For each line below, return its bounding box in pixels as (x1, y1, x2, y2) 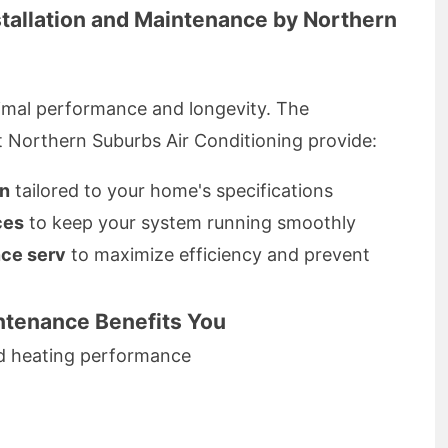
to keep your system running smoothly (24, 212, 356, 233)
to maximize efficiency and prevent (66, 244, 370, 265)
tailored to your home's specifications (10, 180, 333, 201)
